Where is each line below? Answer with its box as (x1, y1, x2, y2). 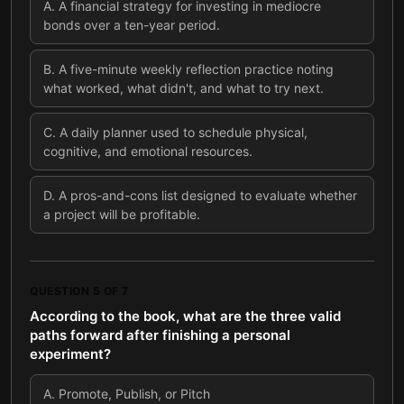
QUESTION (30, 284, 93, 298)
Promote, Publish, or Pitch (59, 386, 210, 401)
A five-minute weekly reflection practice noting (59, 61, 334, 77)
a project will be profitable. (43, 207, 200, 222)
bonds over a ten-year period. (43, 17, 220, 32)
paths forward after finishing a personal (30, 326, 290, 344)
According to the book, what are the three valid (30, 308, 341, 325)
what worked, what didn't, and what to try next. (43, 80, 324, 96)
